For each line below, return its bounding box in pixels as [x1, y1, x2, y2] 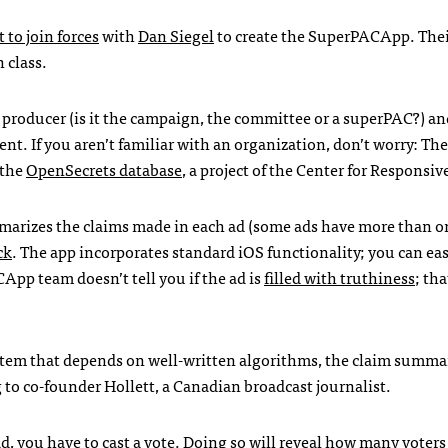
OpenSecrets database [26, 156, 182, 183]
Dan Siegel [138, 22, 214, 49]
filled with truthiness [264, 264, 415, 291]
